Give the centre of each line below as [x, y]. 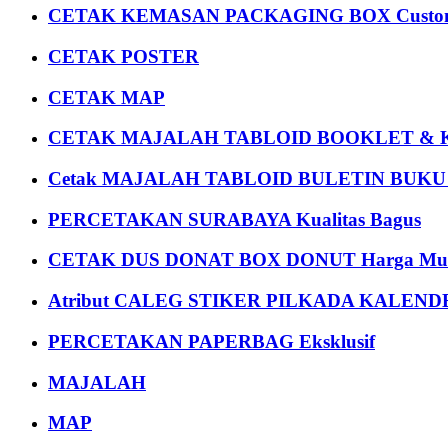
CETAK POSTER [123, 56]
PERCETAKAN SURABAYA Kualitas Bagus [234, 219]
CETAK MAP [106, 97]
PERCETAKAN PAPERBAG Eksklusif [211, 341]
